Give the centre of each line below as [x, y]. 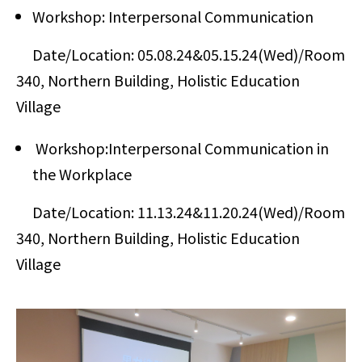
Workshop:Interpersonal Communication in [181, 148]
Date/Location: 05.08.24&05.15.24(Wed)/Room [181, 54]
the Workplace [82, 174]
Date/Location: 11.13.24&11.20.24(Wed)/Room [181, 212]
